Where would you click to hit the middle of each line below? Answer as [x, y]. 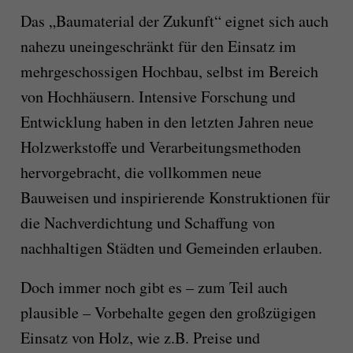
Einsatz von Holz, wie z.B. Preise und [140, 338]
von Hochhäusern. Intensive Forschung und [158, 97]
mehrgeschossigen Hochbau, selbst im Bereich [169, 72]
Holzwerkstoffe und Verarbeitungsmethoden [160, 147]
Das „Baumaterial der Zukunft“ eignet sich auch [174, 21]
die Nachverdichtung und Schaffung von [147, 223]
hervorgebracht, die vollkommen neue [141, 173]
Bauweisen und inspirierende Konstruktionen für [175, 198]
